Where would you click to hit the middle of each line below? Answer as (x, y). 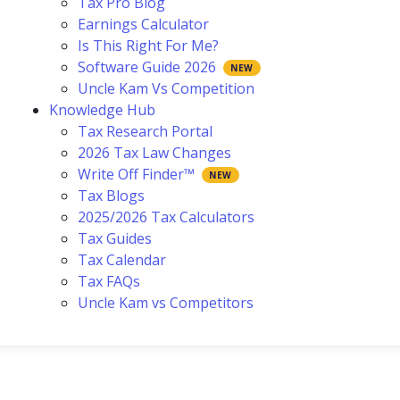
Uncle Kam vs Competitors (166, 302)
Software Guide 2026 (147, 67)
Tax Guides (115, 238)
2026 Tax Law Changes (155, 152)
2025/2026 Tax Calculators (167, 217)
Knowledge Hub (103, 109)
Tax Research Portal (146, 131)
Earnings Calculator (144, 24)
